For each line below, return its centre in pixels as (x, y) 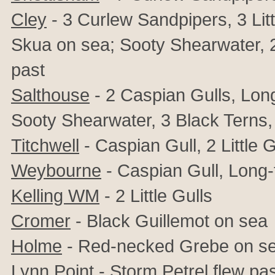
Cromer (41, 221)
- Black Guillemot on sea (169, 221)
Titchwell (45, 145)
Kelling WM (55, 196)
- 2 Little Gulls (156, 196)
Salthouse (50, 95)
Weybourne (56, 170)
